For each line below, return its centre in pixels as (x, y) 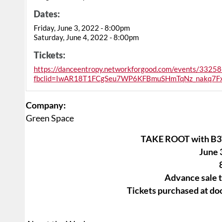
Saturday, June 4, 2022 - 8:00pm (86, 37)
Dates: (47, 14)
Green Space (50, 118)
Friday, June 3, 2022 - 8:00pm (82, 28)
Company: (46, 105)
